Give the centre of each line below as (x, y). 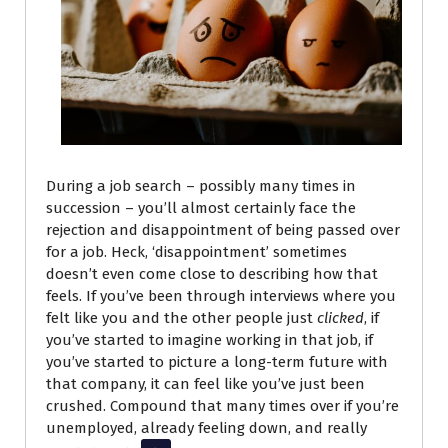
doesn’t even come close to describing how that (212, 273)
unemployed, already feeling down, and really (206, 427)
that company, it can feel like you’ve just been (205, 383)
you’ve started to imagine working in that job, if (209, 339)
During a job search (116, 185)
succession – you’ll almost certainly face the (201, 207)
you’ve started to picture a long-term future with (217, 361)
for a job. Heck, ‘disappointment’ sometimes (196, 251)
